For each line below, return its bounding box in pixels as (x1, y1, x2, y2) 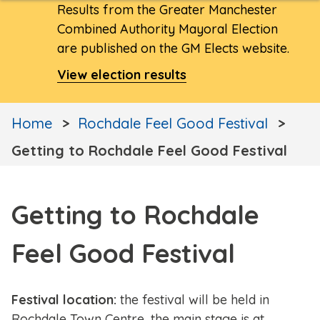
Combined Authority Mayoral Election (57, 21, 278, 38)
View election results (57, 66, 186, 84)
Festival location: (11, 291, 120, 309)
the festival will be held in (120, 291, 269, 309)
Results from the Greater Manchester (57, 1, 277, 19)
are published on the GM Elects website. (57, 40, 289, 57)
